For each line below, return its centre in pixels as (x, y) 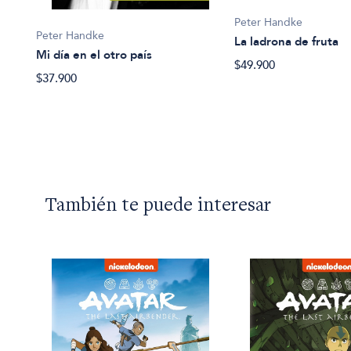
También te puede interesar (158, 207)
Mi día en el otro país (94, 55)
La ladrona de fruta (287, 42)
